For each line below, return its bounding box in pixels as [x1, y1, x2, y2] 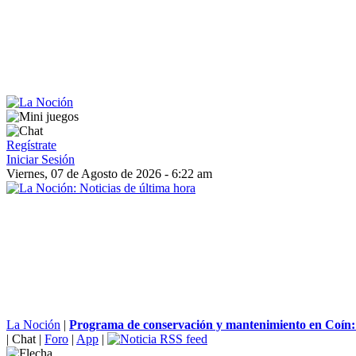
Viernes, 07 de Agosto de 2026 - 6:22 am [6, 167, 212, 180]
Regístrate [6, 138, 56, 152]
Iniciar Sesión [6, 153, 75, 166]
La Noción [6, 318, 60, 331]
